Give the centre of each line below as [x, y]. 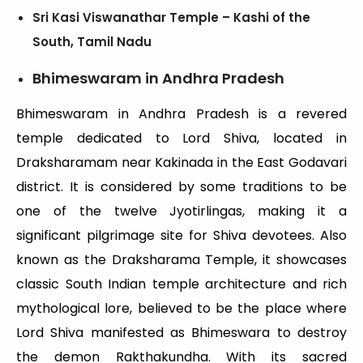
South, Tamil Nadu [92, 42]
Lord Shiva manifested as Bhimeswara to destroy [181, 333]
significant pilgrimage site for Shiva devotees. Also [181, 236]
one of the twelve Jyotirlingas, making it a [181, 211]
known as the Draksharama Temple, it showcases [181, 260]
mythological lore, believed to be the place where [181, 309]
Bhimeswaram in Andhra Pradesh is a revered [181, 114]
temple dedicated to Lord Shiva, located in [181, 139]
